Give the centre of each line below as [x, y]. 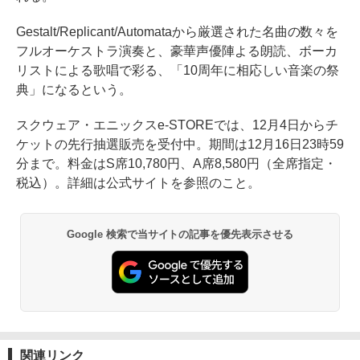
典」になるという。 [74, 90]
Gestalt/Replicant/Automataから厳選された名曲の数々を [178, 32]
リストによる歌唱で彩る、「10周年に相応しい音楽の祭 [178, 70]
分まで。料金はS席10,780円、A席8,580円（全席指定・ [176, 164]
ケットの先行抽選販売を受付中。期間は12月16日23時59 [180, 144]
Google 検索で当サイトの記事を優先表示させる [180, 234]
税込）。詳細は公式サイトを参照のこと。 [138, 183]
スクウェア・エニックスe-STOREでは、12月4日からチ [177, 125]
